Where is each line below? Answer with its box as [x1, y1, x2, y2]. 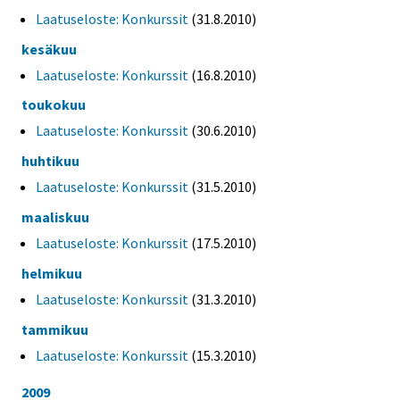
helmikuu [21, 263, 82, 282]
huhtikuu [21, 152, 79, 171]
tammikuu [21, 320, 88, 338]
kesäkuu [21, 39, 77, 58]
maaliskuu [21, 208, 89, 227]
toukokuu [21, 96, 86, 114]
